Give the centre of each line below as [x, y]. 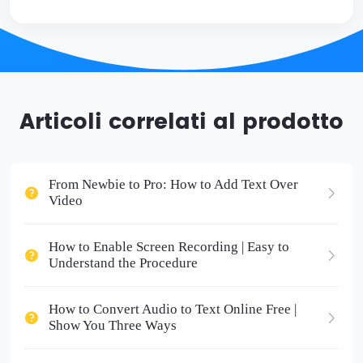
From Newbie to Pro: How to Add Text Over [173, 185]
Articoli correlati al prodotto [181, 122]
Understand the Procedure [123, 263]
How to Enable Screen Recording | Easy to [169, 247]
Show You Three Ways [112, 326]
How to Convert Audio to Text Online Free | [172, 310]
